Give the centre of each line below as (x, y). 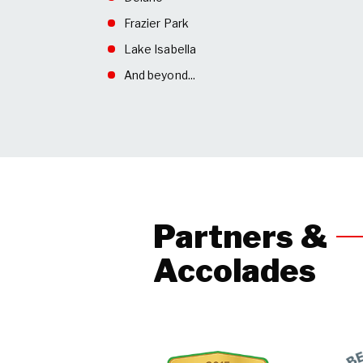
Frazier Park (156, 23)
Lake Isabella (160, 49)
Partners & (241, 237)
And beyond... (159, 75)
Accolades (235, 271)
